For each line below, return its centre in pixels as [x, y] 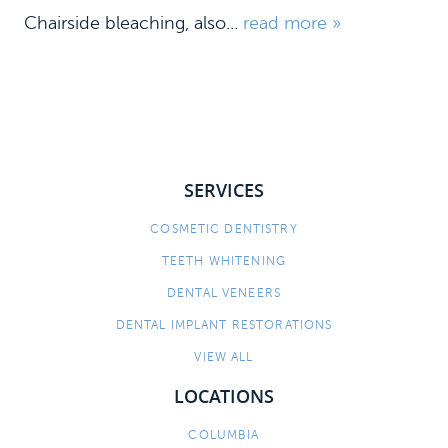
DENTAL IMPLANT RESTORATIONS [224, 325]
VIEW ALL [224, 357]
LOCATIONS [224, 396]
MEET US [48, 291]
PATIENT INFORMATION [96, 367]
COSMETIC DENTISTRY [224, 229]
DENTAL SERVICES [79, 329]
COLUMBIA [224, 435]
